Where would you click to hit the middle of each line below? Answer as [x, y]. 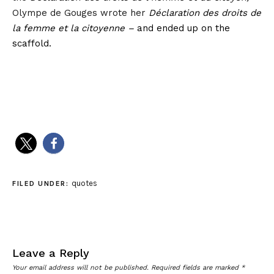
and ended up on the [183, 28]
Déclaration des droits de [205, 13]
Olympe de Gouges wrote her [79, 13]
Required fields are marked [196, 267]
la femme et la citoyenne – [75, 28]
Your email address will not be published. [80, 267]
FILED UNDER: [42, 183]
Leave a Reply [51, 253]
